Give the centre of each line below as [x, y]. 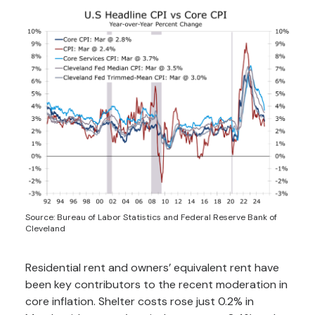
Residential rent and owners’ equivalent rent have [152, 268]
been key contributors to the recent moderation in [156, 284]
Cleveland [45, 229]
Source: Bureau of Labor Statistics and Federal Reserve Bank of [151, 217]
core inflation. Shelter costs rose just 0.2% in [140, 301]
